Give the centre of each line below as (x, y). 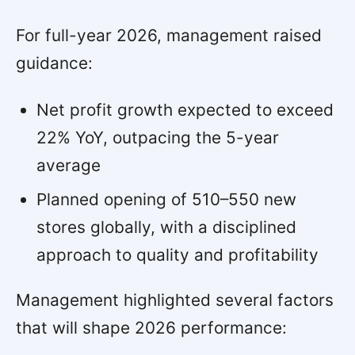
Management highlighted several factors (175, 300)
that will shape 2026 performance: (151, 327)
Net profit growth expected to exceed (185, 109)
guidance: (54, 63)
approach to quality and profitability (177, 254)
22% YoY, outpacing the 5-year (157, 137)
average (68, 165)
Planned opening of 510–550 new (166, 199)
